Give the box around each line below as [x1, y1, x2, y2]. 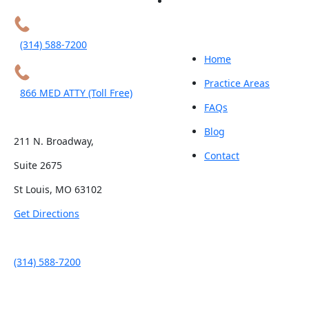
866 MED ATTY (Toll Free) [20, 86, 132, 100]
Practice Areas [204, 76, 270, 90]
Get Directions [14, 207, 79, 221]
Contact [204, 148, 239, 162]
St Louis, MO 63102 [14, 183, 102, 197]
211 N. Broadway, [14, 134, 94, 148]
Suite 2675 [14, 159, 62, 172]
